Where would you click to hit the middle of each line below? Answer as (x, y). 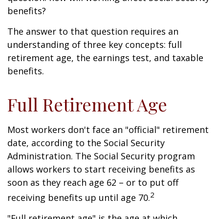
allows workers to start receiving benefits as (101, 169)
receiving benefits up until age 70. (79, 197)
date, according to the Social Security (86, 143)
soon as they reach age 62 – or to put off (93, 182)
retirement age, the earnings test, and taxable (105, 58)
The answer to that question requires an (93, 31)
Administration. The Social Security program (101, 156)
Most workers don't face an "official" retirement (108, 130)
